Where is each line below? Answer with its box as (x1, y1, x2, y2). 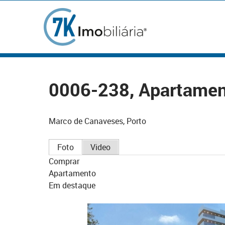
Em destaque (49, 180, 95, 191)
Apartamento (49, 168, 96, 179)
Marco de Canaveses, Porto (49, 116, 146, 127)
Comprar (49, 156, 79, 167)
